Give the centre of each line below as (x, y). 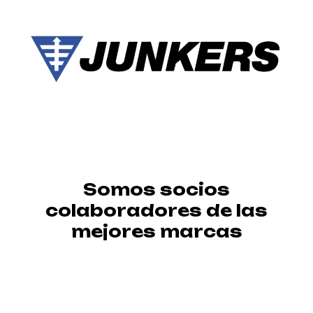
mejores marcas (156, 231)
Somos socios (156, 189)
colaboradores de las (156, 210)
